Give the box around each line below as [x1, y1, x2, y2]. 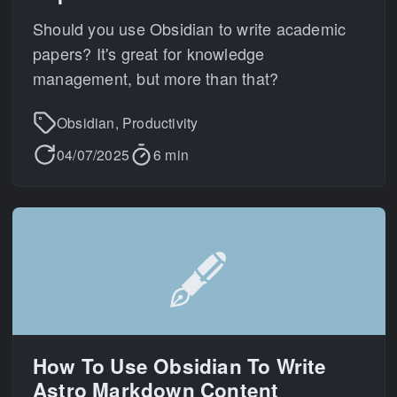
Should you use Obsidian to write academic [33, 17, 346, 40]
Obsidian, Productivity [57, 112, 198, 132]
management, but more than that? [33, 66, 279, 90]
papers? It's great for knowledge [33, 42, 265, 65]
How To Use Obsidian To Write [33, 352, 327, 380]
